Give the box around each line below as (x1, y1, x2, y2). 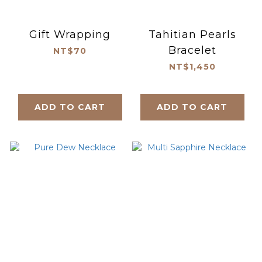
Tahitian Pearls (148, 27, 236, 41)
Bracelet (168, 43, 216, 57)
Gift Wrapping (29, 27, 111, 41)
